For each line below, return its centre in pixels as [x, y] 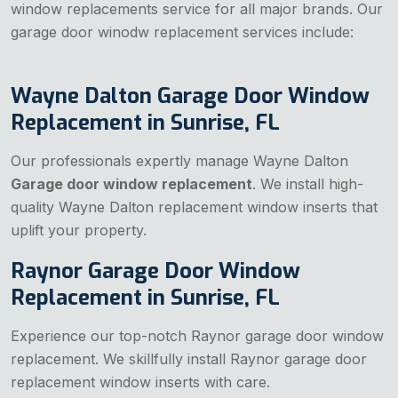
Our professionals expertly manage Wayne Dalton [179, 161]
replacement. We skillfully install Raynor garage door [189, 359]
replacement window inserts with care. [140, 382]
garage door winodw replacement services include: [182, 32]
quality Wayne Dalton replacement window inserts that [194, 207]
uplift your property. [79, 231]
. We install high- [308, 184]
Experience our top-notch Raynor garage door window [197, 336]
